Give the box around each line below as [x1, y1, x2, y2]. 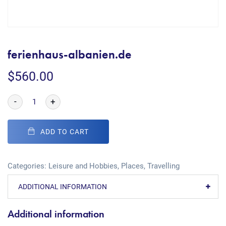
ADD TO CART [40, 128, 89, 136]
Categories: [8, 161, 48, 171]
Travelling [147, 161, 180, 171]
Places [121, 161, 144, 171]
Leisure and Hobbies [48, 161, 118, 171]
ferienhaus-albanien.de [8, 46, 132, 62]
